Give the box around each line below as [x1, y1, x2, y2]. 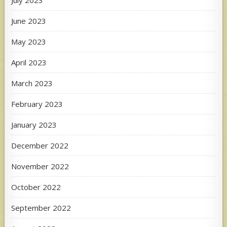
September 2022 [11, 202, 71, 213]
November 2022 [11, 161, 69, 171]
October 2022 [11, 181, 61, 192]
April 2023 [11, 57, 47, 67]
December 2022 [11, 140, 69, 150]
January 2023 [11, 119, 57, 130]
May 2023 [11, 36, 47, 47]
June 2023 [11, 15, 47, 26]
